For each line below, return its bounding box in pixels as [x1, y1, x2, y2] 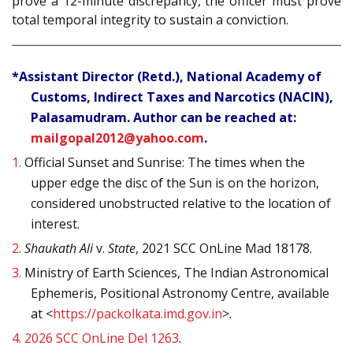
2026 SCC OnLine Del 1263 [24, 329, 179, 347]
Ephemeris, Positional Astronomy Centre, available [31, 284, 329, 303]
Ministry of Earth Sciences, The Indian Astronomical [21, 264, 329, 282]
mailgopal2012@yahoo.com [31, 129, 204, 147]
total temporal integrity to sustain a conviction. [12, 10, 288, 28]
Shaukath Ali [24, 240, 93, 258]
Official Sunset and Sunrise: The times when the [21, 154, 305, 172]
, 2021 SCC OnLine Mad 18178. [136, 240, 312, 258]
